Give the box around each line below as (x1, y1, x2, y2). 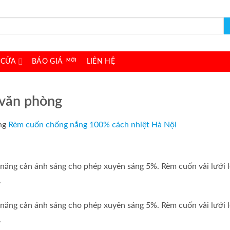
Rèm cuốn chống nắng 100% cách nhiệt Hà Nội (8, 120, 177, 129)
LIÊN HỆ (86, 57, 115, 65)
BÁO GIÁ (32, 57, 63, 65)
